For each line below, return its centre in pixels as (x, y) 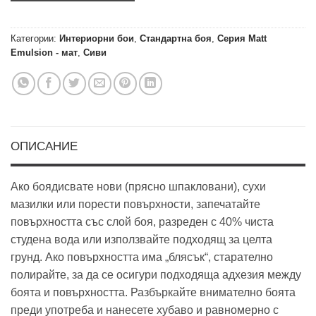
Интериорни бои (97, 38)
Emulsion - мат (44, 52)
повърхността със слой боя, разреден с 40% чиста (142, 221)
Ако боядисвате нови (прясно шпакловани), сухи (138, 186)
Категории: (35, 38)
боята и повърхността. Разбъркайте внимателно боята (153, 292)
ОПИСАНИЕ (44, 146)
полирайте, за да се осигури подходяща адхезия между (156, 274)
